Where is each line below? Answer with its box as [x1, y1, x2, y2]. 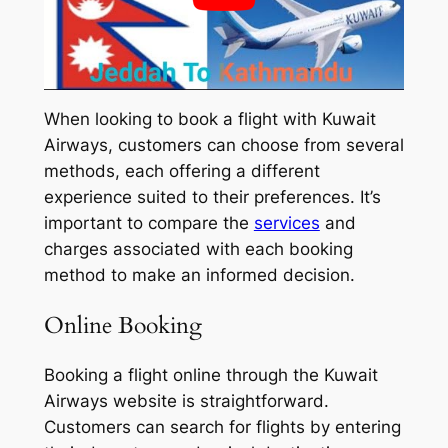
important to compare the [43, 213, 254, 234]
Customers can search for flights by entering [43, 416, 401, 437]
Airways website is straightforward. [43, 390, 329, 411]
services [253, 213, 320, 234]
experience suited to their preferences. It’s [43, 187, 381, 208]
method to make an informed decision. [43, 265, 355, 286]
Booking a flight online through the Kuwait [43, 364, 378, 385]
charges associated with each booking [43, 239, 353, 260]
